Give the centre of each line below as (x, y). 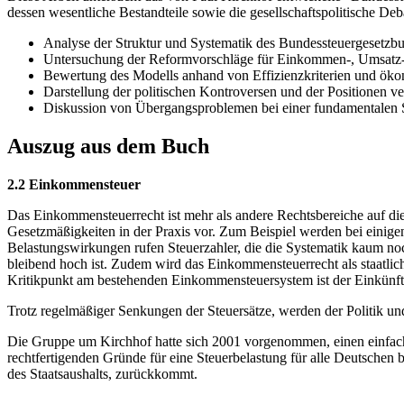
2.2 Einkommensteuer (74, 185)
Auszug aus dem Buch (108, 147)
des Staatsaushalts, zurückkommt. (102, 374)
